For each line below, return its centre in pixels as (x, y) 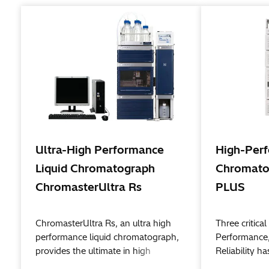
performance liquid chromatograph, (107, 237)
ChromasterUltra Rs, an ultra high (103, 224)
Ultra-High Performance (99, 150)
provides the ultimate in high (93, 251)
